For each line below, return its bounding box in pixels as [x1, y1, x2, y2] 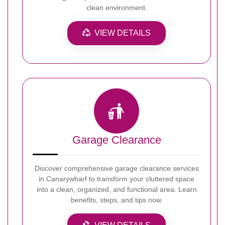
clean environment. [86, 3, 147, 12]
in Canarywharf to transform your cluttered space [39, 174, 194, 183]
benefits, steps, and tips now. [70, 195, 163, 204]
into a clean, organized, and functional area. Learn [36, 185, 197, 193]
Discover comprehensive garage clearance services [34, 164, 199, 172]
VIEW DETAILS [94, 28, 151, 37]
